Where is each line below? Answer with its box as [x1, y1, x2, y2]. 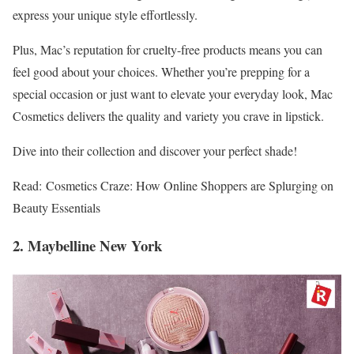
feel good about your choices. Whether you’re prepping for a [13, 62, 310, 80]
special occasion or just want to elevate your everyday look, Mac [13, 85, 333, 102]
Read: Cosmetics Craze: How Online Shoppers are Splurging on [13, 176, 333, 194]
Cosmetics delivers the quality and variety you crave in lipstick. [13, 107, 324, 124]
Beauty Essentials [13, 198, 100, 216]
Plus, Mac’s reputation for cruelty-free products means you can [13, 40, 322, 58]
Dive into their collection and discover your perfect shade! [13, 141, 297, 159]
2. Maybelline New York [13, 235, 162, 257]
